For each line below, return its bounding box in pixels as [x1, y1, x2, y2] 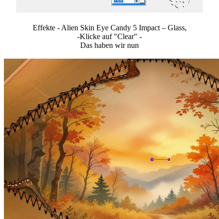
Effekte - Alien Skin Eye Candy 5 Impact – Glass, [32, 23, 187, 32]
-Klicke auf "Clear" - [77, 32, 142, 41]
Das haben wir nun [80, 41, 139, 50]
